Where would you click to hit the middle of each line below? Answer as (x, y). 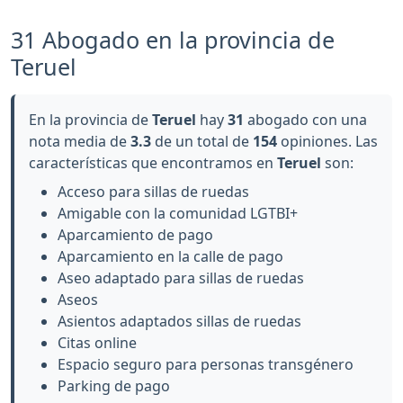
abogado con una (305, 120)
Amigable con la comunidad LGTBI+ (178, 214)
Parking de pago (114, 386)
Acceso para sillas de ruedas (153, 192)
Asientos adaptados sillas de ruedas (179, 322)
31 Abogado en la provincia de (173, 40)
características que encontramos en (153, 163)
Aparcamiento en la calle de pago (170, 257)
